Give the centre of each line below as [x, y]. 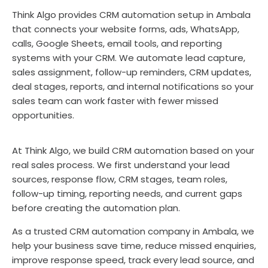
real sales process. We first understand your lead [121, 165]
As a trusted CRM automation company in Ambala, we [133, 231]
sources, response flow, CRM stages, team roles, [120, 179]
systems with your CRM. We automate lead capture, [129, 57]
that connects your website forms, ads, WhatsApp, [126, 29]
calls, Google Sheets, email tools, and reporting [117, 43]
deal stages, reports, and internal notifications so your [133, 86]
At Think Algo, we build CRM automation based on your [133, 150]
